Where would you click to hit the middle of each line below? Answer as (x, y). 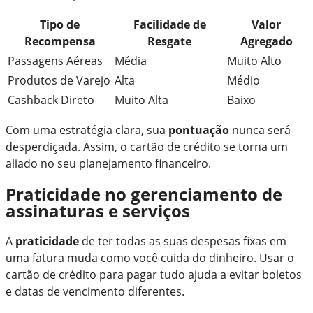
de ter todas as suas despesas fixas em (183, 241)
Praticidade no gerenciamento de (144, 194)
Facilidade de (169, 24)
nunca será (260, 130)
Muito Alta (141, 100)
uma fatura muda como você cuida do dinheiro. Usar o (150, 258)
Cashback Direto (51, 100)
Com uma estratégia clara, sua (87, 130)
